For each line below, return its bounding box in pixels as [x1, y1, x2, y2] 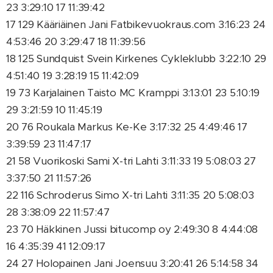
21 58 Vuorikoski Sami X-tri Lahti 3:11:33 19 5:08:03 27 [6, 154, 256, 168]
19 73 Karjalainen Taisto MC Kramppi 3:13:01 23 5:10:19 [6, 86, 260, 99]
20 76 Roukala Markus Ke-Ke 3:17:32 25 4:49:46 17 [6, 120, 247, 133]
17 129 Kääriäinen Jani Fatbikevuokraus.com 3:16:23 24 [6, 18, 266, 31]
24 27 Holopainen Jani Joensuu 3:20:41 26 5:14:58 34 [6, 257, 258, 270]
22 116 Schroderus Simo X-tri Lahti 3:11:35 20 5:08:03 [6, 188, 254, 202]
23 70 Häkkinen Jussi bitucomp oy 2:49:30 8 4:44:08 [6, 222, 258, 236]
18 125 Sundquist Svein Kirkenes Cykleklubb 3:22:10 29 [6, 52, 266, 65]
